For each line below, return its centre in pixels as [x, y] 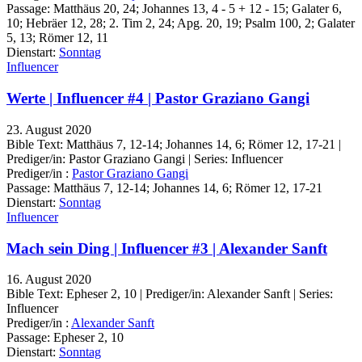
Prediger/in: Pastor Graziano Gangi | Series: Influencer [145, 158]
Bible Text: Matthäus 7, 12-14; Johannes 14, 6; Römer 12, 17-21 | [174, 144]
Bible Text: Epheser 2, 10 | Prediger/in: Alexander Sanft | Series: [170, 294]
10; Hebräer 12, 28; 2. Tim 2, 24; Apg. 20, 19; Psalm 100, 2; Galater [181, 23]
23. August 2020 [49, 129]
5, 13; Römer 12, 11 [57, 38]
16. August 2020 [49, 280]
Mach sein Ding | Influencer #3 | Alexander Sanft [167, 248]
